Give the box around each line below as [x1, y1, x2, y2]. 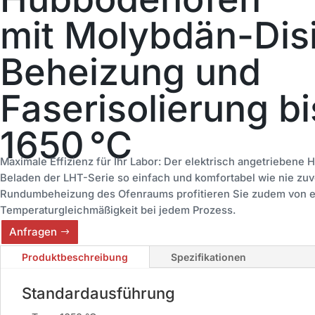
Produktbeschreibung [22, 250, 128, 263]
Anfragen [8, 225, 57, 239]
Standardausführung [22, 283, 175, 302]
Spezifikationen [171, 250, 246, 263]
